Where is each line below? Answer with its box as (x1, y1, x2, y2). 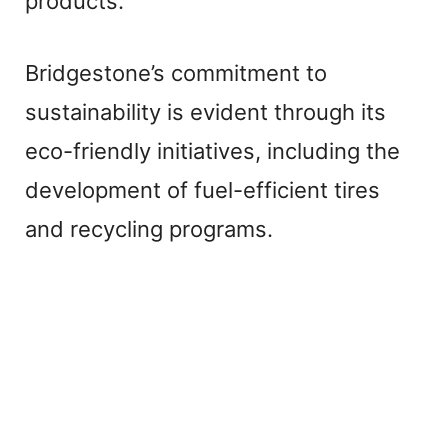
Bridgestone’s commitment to (25, 59, 327, 86)
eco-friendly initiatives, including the (25, 137, 400, 164)
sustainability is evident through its (25, 98, 386, 125)
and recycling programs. (25, 215, 273, 242)
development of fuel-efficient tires (25, 176, 380, 203)
